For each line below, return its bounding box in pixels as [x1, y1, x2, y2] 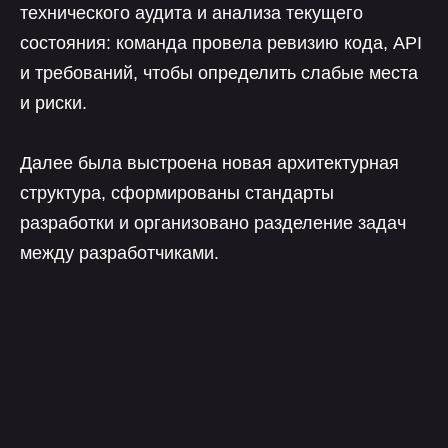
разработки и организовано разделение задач [20, 213, 406, 233]
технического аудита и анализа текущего [20, 3, 363, 23]
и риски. [20, 93, 87, 113]
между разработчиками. [20, 243, 219, 263]
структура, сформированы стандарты [20, 183, 334, 203]
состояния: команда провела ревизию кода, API [20, 33, 422, 53]
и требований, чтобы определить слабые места [20, 63, 418, 83]
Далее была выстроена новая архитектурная [20, 153, 399, 173]
